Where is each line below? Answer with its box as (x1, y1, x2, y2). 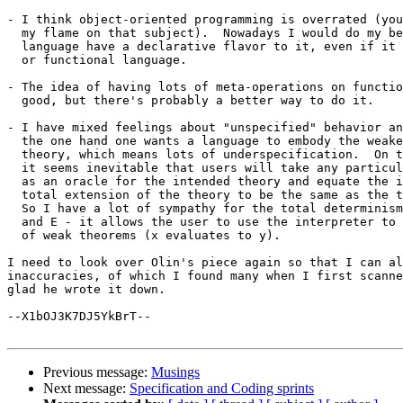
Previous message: (43, 364, 151, 381)
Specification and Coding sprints (130, 381, 314, 397)
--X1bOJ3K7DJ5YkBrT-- (7, 309, 151, 324)
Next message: (43, 381, 130, 397)
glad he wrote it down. (7, 282, 166, 297)
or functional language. (7, 53, 187, 67)
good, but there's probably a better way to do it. (7, 94, 374, 108)
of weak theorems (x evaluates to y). (7, 228, 281, 243)
